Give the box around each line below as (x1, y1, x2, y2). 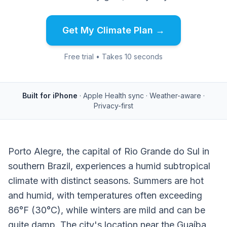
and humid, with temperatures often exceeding (8, 190, 202, 201)
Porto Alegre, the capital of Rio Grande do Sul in (8, 146, 209, 157)
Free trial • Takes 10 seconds (64, 52, 163, 61)
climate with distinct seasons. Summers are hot (8, 175, 204, 186)
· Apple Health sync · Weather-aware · (80, 91, 205, 100)
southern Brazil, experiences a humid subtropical (8, 161, 210, 171)
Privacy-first (94, 101, 133, 110)
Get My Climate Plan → (62, 25, 165, 35)
